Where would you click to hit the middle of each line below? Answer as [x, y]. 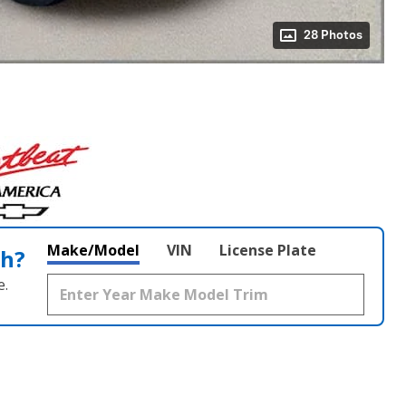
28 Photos [333, 35]
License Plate [268, 250]
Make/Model [93, 250]
